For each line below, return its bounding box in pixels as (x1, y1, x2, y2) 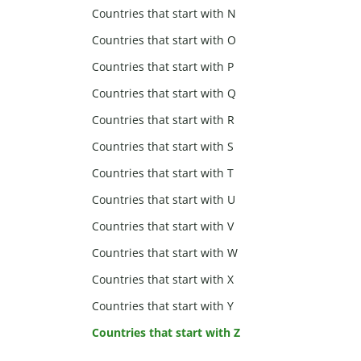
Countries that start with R (92, 112, 234, 128)
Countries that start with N (92, 6, 236, 22)
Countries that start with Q (92, 85, 236, 102)
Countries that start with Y (92, 298, 234, 314)
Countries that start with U (92, 192, 235, 208)
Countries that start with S (92, 139, 234, 155)
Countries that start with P (92, 59, 234, 75)
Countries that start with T (92, 165, 234, 181)
